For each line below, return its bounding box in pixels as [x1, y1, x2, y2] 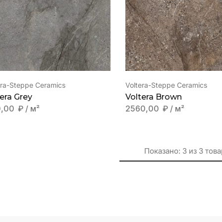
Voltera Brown [125, 92, 182, 102]
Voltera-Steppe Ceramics [125, 81, 208, 90]
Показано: [144, 146, 180, 156]
